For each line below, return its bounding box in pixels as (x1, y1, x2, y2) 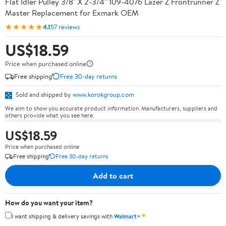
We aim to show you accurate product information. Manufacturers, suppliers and (5, 103, 217, 112)
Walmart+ (114, 211, 140, 220)
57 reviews (50, 22, 80, 31)
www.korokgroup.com (73, 90, 134, 99)
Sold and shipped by (14, 90, 73, 99)
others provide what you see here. (5, 110, 94, 120)
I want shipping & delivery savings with (12, 211, 114, 220)
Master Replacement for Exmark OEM (5, 7, 139, 18)
